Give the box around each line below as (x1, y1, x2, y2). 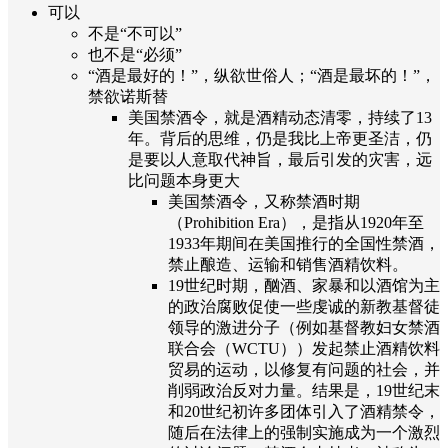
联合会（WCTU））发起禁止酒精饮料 (168, 339, 440, 357)
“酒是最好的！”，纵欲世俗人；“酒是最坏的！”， (88, 66, 436, 84)
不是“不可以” (88, 24, 182, 42)
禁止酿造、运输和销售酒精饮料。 (168, 255, 408, 273)
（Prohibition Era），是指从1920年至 (168, 213, 424, 231)
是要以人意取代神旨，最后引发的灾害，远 (128, 150, 432, 168)
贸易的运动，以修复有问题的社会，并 (168, 360, 440, 378)
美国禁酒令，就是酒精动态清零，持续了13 (128, 108, 432, 126)
